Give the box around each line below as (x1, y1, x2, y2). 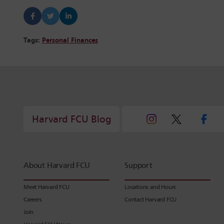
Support (124, 161, 152, 170)
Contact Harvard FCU (124, 196, 177, 203)
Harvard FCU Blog (32, 113, 111, 125)
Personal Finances (42, 36, 98, 45)
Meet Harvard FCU (23, 183, 69, 191)
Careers (23, 196, 42, 203)
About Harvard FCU (23, 161, 90, 170)
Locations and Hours (124, 183, 176, 191)
